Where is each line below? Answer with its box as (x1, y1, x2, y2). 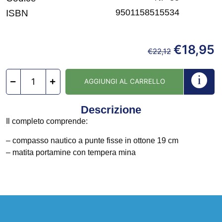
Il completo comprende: (6, 117, 88, 126)
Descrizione (81, 104, 141, 116)
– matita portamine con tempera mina (6, 148, 138, 157)
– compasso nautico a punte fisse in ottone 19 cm (6, 136, 178, 145)
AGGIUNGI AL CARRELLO (84, 77, 165, 86)
